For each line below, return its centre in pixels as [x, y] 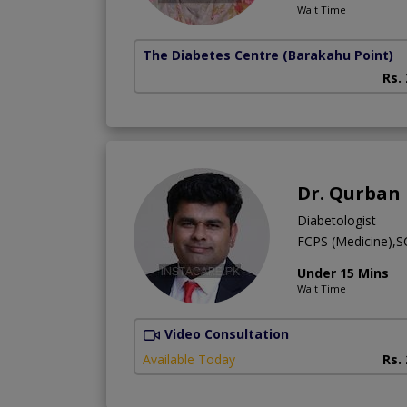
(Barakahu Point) [338, 55]
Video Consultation [227, 333]
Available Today [189, 359]
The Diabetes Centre [211, 55]
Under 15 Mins [343, 273]
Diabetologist [337, 220]
